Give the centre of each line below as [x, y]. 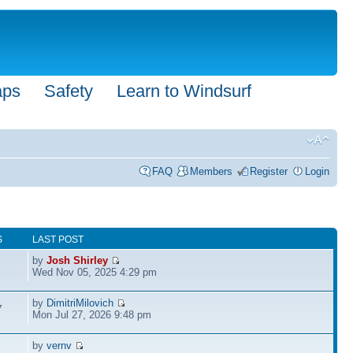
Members [211, 171]
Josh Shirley [78, 260]
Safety [69, 91]
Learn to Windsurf [184, 91]
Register [269, 171]
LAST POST [58, 239]
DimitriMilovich [80, 303]
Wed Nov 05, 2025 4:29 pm [95, 272]
